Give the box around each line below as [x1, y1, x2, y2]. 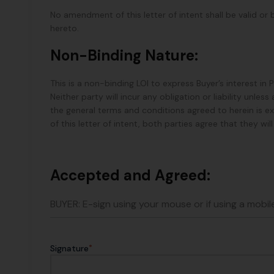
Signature [50, 243, 89, 254]
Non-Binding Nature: [50, 46, 198, 65]
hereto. [50, 23, 79, 34]
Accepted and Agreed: [50, 166, 210, 185]
